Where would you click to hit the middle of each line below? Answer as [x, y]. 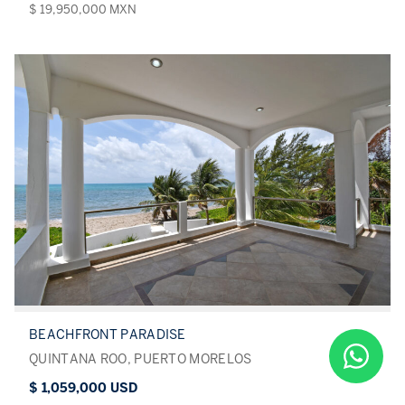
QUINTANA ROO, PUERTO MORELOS [141, 359]
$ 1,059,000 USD [83, 388]
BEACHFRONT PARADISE [108, 334]
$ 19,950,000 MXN [83, 10]
